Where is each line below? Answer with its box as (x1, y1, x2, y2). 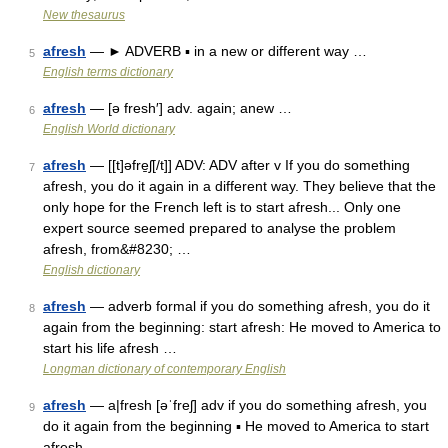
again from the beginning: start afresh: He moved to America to (43, 319, 441, 335)
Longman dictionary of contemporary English (43, 362, 286, 376)
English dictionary (43, 263, 140, 277)
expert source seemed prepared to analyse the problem (43, 220, 396, 236)
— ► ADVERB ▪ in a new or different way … (86, 43, 367, 59)
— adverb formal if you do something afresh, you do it (86, 298, 430, 314)
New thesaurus (43, 8, 125, 22)
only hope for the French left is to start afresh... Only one (43, 199, 401, 215)
